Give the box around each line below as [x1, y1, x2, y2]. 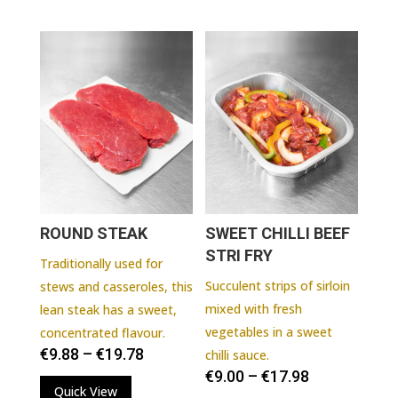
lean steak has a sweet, [39, 301, 177, 319]
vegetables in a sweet [205, 323, 333, 341]
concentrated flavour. [39, 324, 165, 342]
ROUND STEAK [39, 224, 147, 243]
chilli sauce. [205, 346, 270, 364]
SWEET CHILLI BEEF [205, 224, 351, 243]
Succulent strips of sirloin [205, 277, 351, 295]
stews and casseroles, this [39, 278, 193, 296]
